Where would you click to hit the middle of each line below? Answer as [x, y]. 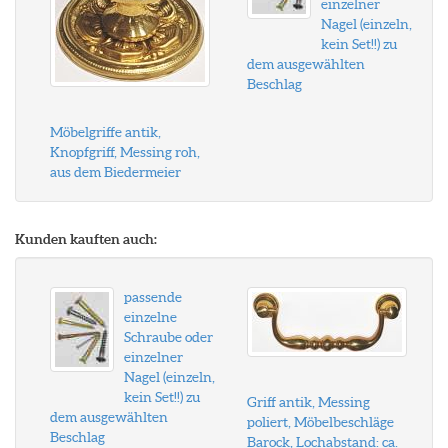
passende [153, 297]
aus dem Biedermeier [115, 172]
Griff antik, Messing [308, 402]
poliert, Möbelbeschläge [320, 422]
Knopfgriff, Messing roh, [125, 152]
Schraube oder [168, 337]
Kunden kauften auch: [86, 239]
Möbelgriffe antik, [105, 132]
